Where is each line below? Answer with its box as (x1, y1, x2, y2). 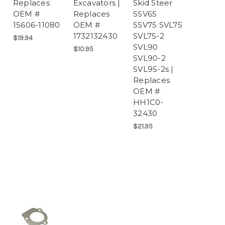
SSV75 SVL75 (133, 20, 182, 30)
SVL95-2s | (133, 64, 174, 74)
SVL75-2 (133, 31, 164, 41)
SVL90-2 (133, 53, 166, 63)
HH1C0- (133, 97, 164, 107)
